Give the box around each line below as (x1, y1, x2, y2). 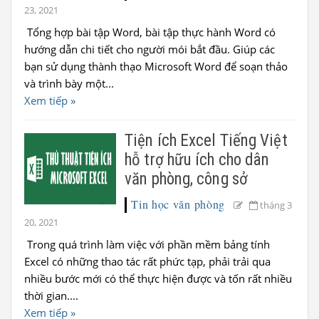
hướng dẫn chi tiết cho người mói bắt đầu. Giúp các (24, 42, 275, 56)
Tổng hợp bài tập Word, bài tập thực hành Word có (24, 25, 276, 39)
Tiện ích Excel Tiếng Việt (125, 131, 288, 150)
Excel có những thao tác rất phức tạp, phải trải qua (24, 254, 271, 268)
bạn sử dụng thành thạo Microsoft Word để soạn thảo (24, 59, 288, 73)
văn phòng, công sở (125, 169, 248, 189)
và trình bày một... (24, 76, 114, 90)
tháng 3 (259, 199, 292, 211)
